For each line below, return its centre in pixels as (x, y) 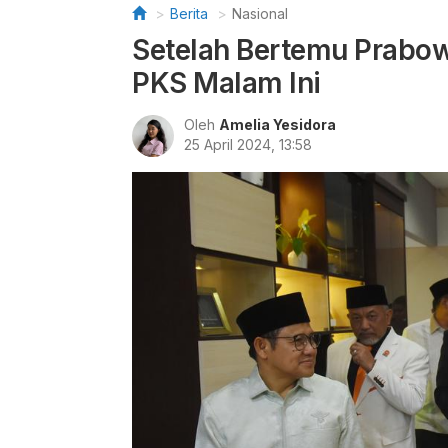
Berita (189, 13)
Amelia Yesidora (277, 124)
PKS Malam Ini (226, 83)
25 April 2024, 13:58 (248, 144)
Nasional (260, 13)
